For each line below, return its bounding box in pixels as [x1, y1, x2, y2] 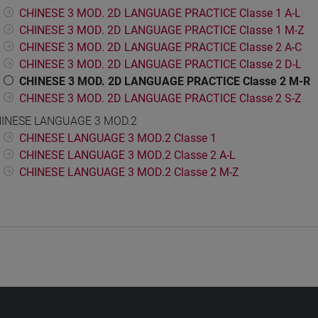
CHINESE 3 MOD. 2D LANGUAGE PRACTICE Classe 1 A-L [19, 6, 301, 21]
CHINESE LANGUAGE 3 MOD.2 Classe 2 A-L [19, 148, 236, 163]
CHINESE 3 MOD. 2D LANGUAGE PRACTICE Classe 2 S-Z [19, 92, 302, 106]
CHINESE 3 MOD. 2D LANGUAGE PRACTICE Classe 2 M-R [19, 75, 310, 89]
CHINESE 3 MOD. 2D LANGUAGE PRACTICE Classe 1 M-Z [19, 23, 305, 38]
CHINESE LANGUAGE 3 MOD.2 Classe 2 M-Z [19, 165, 239, 180]
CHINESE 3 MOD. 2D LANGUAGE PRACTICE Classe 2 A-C [19, 40, 302, 55]
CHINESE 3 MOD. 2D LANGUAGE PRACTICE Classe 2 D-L [19, 57, 302, 72]
